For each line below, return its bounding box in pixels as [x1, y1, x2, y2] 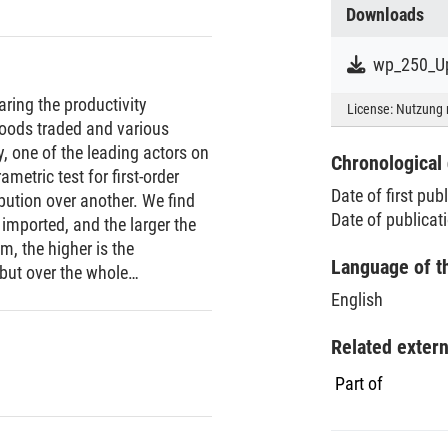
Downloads [346, 3, 424, 25]
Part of [335, 372, 383, 394]
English [331, 288, 383, 310]
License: [347, 101, 396, 119]
